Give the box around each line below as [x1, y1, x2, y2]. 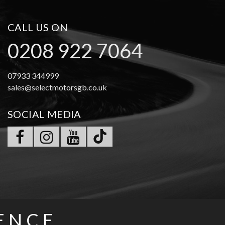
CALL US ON [7, 21, 68, 34]
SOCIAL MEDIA [7, 108, 81, 121]
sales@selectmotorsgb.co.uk [7, 82, 107, 92]
